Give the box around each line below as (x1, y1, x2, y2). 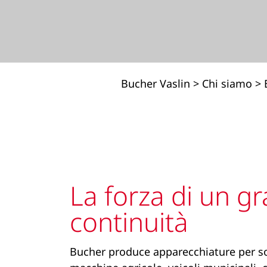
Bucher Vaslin (121, 76, 191, 91)
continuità (70, 204, 188, 240)
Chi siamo (202, 76, 253, 91)
